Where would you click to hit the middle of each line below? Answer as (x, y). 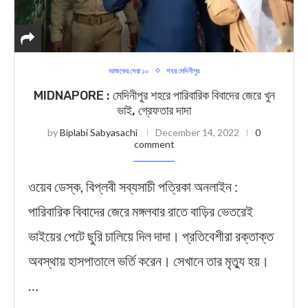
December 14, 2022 (197, 132)
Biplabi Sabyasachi (99, 132)
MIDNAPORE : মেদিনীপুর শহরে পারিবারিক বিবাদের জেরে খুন (154, 96)
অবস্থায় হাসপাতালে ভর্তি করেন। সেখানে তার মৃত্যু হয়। (148, 261)
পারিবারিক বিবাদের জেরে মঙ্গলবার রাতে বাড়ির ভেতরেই (141, 211)
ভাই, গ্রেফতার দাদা (154, 111)
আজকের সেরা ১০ (129, 70)
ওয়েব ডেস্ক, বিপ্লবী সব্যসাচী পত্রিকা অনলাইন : (133, 186)
